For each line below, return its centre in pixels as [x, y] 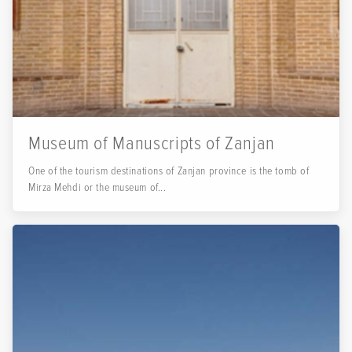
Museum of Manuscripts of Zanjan [152, 143]
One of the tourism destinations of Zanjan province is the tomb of [169, 171]
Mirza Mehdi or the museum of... [97, 187]
